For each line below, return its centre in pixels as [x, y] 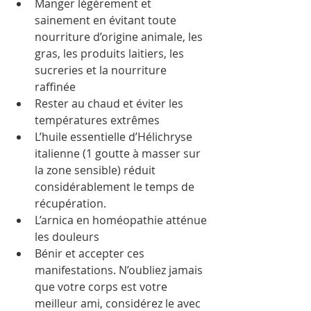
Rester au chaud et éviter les [110, 103]
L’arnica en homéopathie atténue [122, 220]
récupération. [73, 203]
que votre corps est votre [102, 286]
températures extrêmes [100, 120]
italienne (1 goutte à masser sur [119, 153]
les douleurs [70, 236]
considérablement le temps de [116, 186]
